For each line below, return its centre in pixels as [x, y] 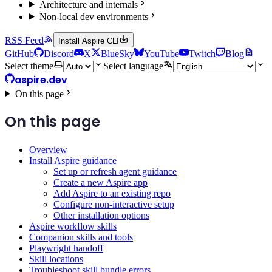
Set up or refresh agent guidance [115, 172]
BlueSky [117, 53]
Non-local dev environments [93, 16]
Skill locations [56, 259]
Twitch [202, 53]
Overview [48, 150]
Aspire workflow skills [73, 226]
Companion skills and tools [81, 237]
